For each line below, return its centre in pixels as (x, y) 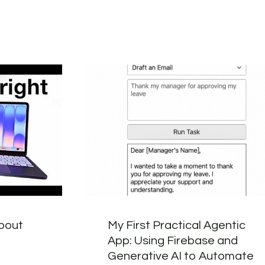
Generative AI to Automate (180, 256)
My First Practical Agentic (176, 225)
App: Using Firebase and (172, 240)
